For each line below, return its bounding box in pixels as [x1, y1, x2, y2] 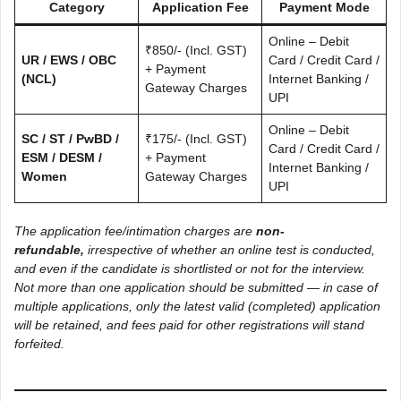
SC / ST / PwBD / [21, 131, 119, 146]
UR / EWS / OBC [21, 52, 116, 67]
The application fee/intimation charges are [14, 223, 256, 238]
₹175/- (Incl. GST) [145, 131, 247, 146]
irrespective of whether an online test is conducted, [84, 242, 375, 257]
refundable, [14, 242, 84, 257]
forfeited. [14, 336, 64, 351]
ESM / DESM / [21, 149, 102, 165]
